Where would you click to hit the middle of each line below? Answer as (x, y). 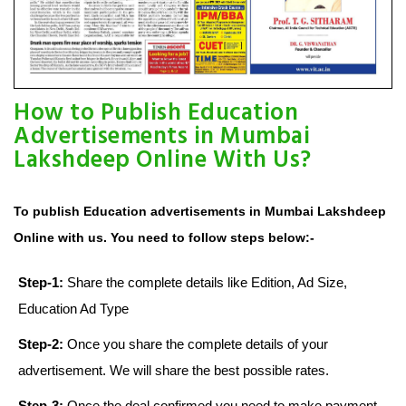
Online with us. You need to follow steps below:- (164, 238)
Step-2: (41, 344)
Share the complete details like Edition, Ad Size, (205, 283)
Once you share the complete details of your (196, 344)
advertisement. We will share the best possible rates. (174, 371)
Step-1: (41, 283)
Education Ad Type (73, 309)
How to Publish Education (156, 114)
